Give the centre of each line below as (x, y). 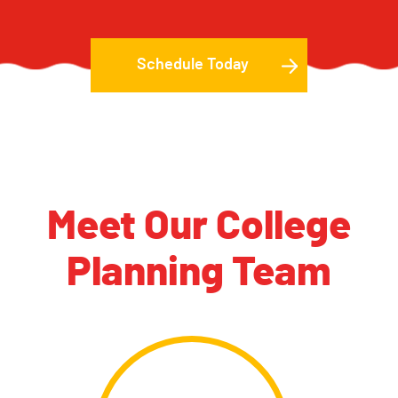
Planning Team (199, 272)
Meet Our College (199, 226)
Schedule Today (193, 65)
